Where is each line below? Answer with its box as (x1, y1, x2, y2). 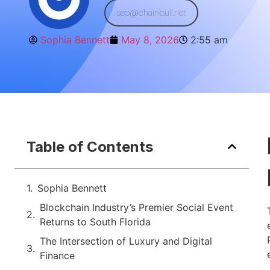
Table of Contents (27, 137, 153, 155)
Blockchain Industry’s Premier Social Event (40, 201, 233, 213)
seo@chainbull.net (116, 6, 186, 19)
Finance (40, 249, 75, 262)
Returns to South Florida (40, 215, 151, 228)
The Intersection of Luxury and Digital (40, 234, 212, 247)
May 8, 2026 (121, 34, 179, 46)
